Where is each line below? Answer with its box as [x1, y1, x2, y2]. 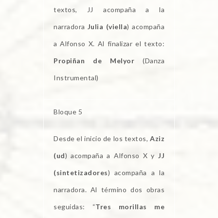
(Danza [134, 56, 164, 65]
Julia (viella [87, 22, 127, 31]
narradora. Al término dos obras [54, 185, 164, 194]
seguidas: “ [54, 202, 96, 211]
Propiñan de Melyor [54, 56, 134, 65]
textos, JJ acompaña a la [54, 5, 164, 14]
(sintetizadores [54, 168, 108, 177]
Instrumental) [54, 73, 99, 82]
